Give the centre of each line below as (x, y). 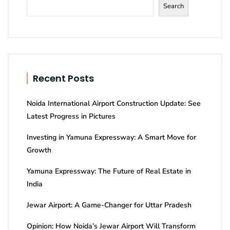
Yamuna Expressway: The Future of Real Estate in (109, 171)
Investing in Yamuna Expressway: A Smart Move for (111, 138)
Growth (39, 150)
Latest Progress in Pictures (71, 117)
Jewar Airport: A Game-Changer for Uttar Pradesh (109, 205)
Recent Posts (63, 79)
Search (174, 6)
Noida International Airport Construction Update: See (114, 104)
